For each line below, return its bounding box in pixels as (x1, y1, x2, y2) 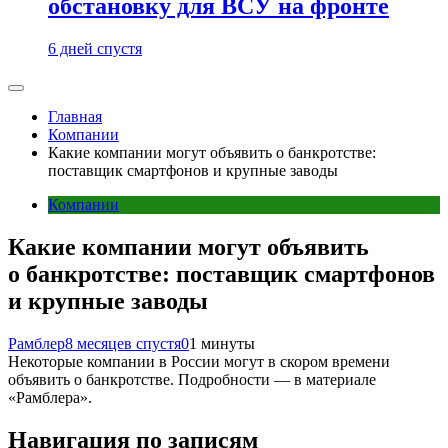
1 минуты (189, 334, 255, 352)
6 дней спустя (48, 40, 142, 57)
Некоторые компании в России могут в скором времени (8, 352, 390, 370)
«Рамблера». (8, 388, 92, 406)
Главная (48, 108, 102, 125)
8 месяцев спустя (65, 334, 181, 352)
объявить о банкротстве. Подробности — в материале (8, 370, 376, 388)
